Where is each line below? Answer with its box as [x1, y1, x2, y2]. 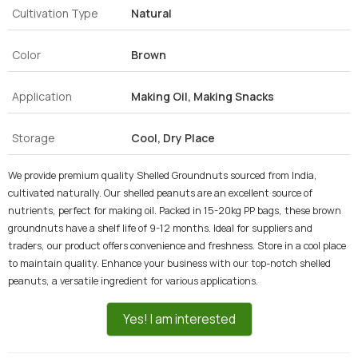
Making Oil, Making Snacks [131, 89, 274, 104]
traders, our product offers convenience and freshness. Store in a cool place [8, 239, 346, 253]
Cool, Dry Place [131, 130, 215, 145]
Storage [12, 130, 55, 145]
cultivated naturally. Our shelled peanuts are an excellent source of [8, 186, 312, 200]
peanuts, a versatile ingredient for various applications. [8, 274, 258, 288]
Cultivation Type [12, 6, 98, 21]
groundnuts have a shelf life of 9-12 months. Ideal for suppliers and [8, 221, 312, 235]
